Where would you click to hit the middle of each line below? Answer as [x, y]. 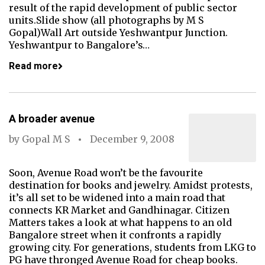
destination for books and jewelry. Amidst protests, [131, 185]
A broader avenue [52, 119]
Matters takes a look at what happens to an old [120, 222]
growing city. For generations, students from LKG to [132, 247]
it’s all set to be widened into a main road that [117, 198]
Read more [33, 66]
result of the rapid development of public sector [123, 8]
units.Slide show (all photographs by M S [106, 20]
